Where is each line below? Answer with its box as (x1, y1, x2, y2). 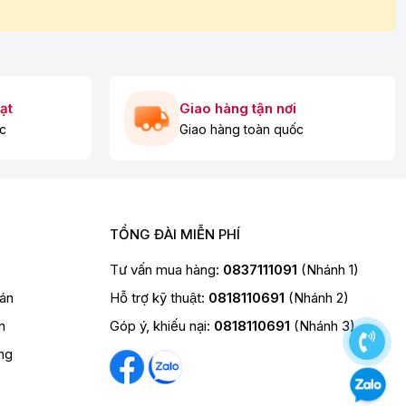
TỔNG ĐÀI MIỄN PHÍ (109, 226, 240, 243)
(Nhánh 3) (293, 317, 355, 334)
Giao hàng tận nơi (179, 100, 296, 117)
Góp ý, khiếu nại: (109, 317, 214, 334)
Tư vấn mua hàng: (109, 261, 223, 278)
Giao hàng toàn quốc (179, 121, 304, 137)
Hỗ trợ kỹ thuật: (109, 289, 208, 306)
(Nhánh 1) (300, 261, 359, 278)
